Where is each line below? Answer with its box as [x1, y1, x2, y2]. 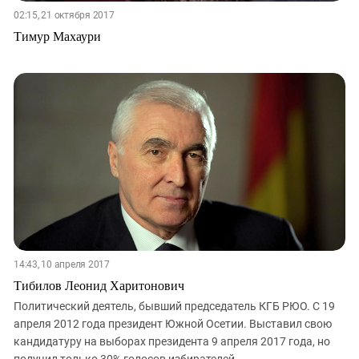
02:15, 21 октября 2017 [14, 9, 115, 21]
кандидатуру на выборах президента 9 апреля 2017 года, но [14, 335, 330, 349]
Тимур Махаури [14, 26, 101, 44]
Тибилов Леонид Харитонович [14, 276, 184, 294]
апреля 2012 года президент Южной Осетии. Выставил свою [14, 317, 332, 331]
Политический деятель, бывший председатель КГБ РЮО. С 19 [14, 300, 335, 313]
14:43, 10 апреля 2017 [14, 259, 110, 271]
